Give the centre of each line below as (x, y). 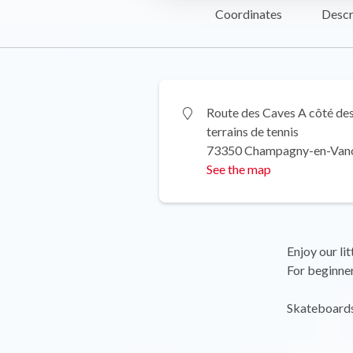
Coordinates (249, 13)
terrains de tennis (253, 131)
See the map (239, 169)
